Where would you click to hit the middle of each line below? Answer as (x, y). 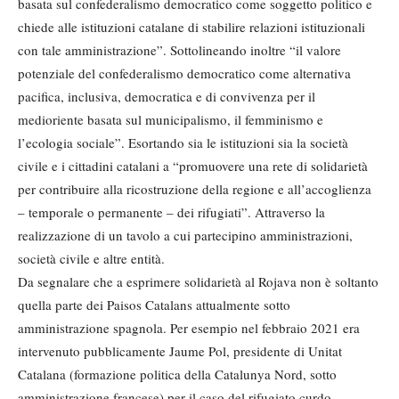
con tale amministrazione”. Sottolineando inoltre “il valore (179, 50)
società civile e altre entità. (91, 258)
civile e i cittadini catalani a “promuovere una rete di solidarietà (193, 166)
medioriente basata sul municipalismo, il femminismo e (171, 119)
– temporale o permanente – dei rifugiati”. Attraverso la (171, 212)
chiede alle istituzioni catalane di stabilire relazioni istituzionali (191, 27)
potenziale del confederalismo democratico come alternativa (184, 73)
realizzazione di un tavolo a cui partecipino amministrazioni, (185, 235)
